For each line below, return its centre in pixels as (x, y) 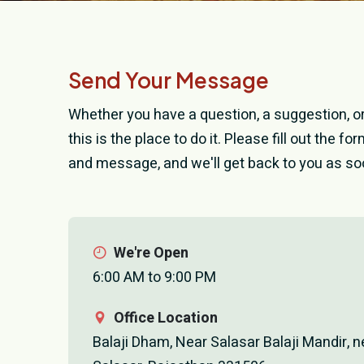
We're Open (151, 253)
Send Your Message (169, 80)
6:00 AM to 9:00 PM (154, 277)
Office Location (166, 318)
